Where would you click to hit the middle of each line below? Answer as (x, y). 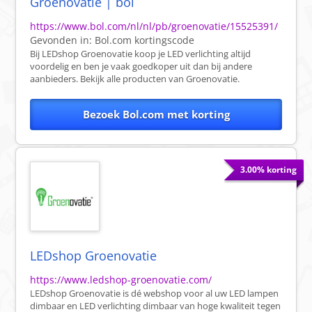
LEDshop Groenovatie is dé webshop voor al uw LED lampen (155, 294)
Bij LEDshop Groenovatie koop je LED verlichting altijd (141, 54)
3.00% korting (268, 170)
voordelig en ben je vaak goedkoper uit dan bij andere (141, 67)
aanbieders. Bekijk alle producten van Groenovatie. (135, 79)
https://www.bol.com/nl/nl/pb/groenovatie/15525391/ (154, 26)
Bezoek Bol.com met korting (156, 115)
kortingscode (163, 40)
